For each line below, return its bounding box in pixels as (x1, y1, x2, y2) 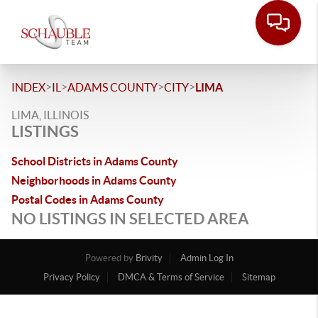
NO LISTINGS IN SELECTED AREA (11, 209, 249, 227)
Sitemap (241, 272, 275, 283)
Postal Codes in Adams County (11, 193, 164, 206)
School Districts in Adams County (11, 155, 178, 168)
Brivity (135, 253, 163, 263)
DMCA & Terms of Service (117, 272, 224, 283)
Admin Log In (180, 253, 234, 263)
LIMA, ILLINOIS (11, 109, 89, 121)
